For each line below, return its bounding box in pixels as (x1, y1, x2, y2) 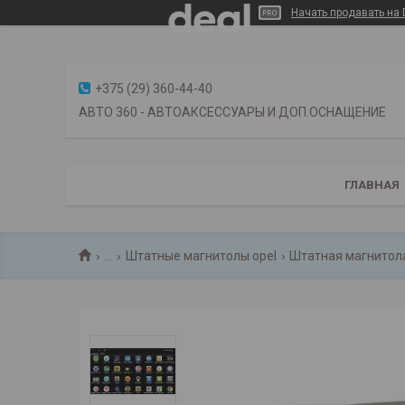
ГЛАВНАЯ (344, 178, 400, 192)
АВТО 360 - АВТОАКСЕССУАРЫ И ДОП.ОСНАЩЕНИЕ (79, 104, 386, 119)
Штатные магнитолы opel (125, 249, 277, 263)
